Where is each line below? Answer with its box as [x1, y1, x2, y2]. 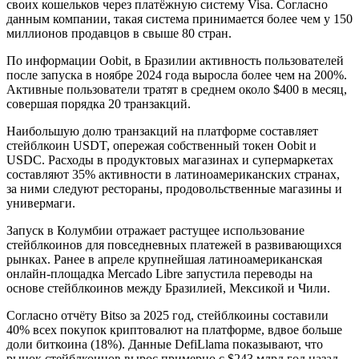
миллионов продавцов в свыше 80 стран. [6, 26, 232, 41]
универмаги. [6, 196, 75, 211]
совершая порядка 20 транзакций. [6, 97, 191, 111]
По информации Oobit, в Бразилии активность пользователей [6, 54, 344, 68]
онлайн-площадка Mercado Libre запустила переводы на [6, 267, 313, 281]
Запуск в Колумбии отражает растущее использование [6, 224, 305, 238]
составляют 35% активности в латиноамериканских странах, [6, 167, 340, 182]
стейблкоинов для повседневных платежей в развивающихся [6, 238, 341, 252]
